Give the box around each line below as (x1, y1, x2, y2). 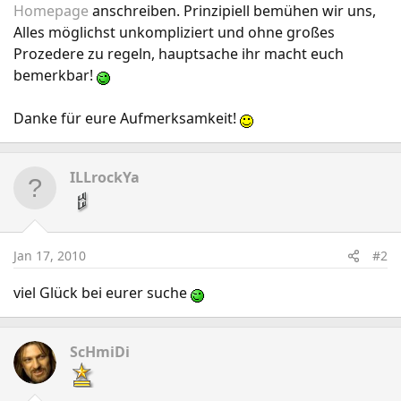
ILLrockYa (70, 167, 140, 187)
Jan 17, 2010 (13, 247, 86, 264)
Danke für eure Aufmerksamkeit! (13, 108, 240, 128)
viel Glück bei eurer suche (13, 283, 191, 303)
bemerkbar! (13, 65, 97, 85)
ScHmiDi (70, 342, 130, 362)
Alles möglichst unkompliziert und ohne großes (13, 22, 335, 42)
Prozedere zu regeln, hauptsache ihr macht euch (13, 44, 344, 64)
